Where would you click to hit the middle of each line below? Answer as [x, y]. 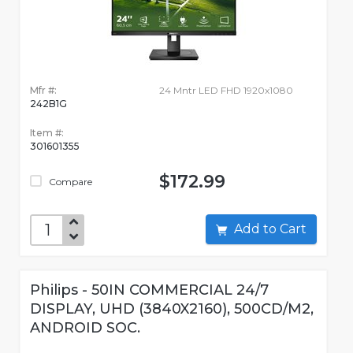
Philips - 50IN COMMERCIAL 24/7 [149, 290]
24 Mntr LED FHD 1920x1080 [226, 91]
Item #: [47, 133]
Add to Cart [293, 229]
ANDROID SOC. [85, 328]
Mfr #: [43, 91]
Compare [69, 182]
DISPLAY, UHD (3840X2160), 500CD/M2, [172, 309]
